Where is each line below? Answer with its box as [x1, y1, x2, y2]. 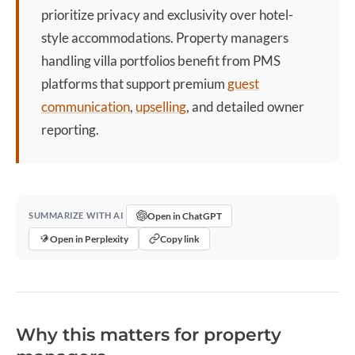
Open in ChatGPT [147, 209, 223, 222]
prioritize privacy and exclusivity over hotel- [41, 6, 293, 23]
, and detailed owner [186, 98, 304, 115]
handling [41, 52, 94, 69]
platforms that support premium [41, 75, 227, 92]
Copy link [160, 232, 200, 245]
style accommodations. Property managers [41, 29, 288, 46]
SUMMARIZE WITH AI [29, 210, 124, 221]
